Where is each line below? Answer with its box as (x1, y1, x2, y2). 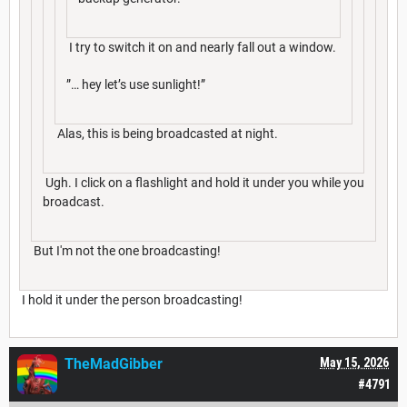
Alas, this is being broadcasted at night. (55, 126, 278, 142)
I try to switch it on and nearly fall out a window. (66, 40, 336, 55)
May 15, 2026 (320, 355, 389, 371)
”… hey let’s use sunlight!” (66, 77, 205, 93)
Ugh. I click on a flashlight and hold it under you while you (43, 175, 364, 191)
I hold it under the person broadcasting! (19, 293, 243, 308)
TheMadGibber (65, 355, 163, 373)
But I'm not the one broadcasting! (31, 243, 221, 259)
